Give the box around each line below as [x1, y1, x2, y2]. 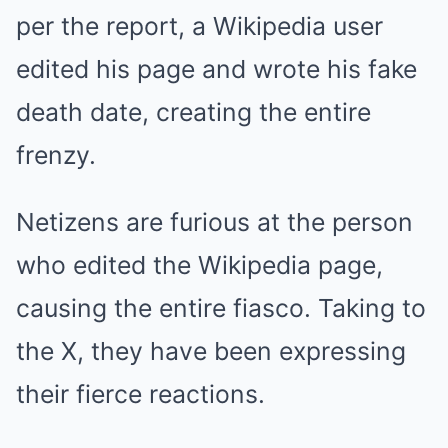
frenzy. [16, 139, 96, 170]
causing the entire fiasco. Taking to [16, 292, 426, 323]
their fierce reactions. [16, 378, 265, 409]
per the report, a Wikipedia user [16, 10, 383, 41]
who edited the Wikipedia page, [16, 249, 383, 280]
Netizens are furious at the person [16, 206, 413, 237]
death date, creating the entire [16, 96, 371, 127]
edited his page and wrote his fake [16, 53, 417, 84]
